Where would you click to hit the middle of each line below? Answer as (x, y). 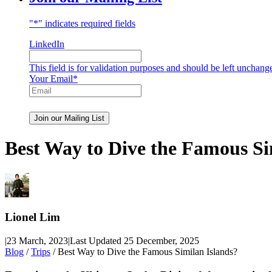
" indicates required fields (87, 23)
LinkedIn (47, 44)
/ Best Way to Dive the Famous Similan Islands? (144, 252)
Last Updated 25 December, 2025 (134, 241)
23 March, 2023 (37, 241)
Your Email (51, 78)
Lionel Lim (32, 217)
